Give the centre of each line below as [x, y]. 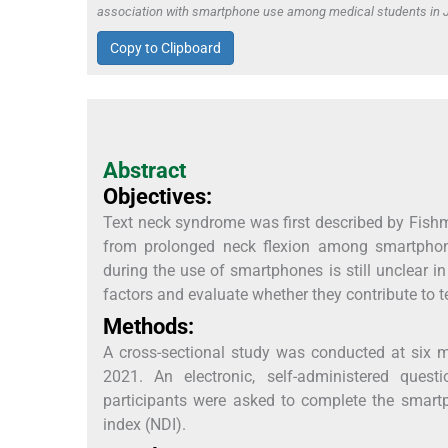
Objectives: [157, 196]
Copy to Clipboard [165, 47]
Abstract [144, 170]
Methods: [148, 326]
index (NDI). [144, 424]
